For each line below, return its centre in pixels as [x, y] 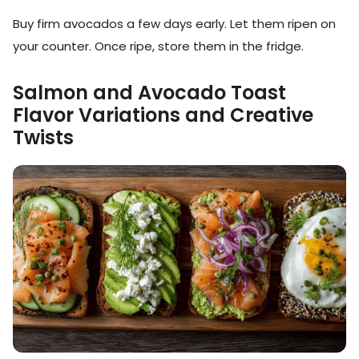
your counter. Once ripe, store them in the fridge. [158, 46]
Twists [43, 137]
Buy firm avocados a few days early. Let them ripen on [174, 23]
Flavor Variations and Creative [163, 115]
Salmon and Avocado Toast [149, 92]
